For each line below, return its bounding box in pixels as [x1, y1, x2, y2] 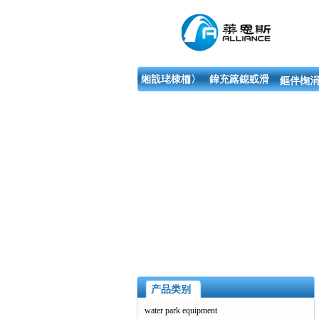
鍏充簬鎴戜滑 [209, 74, 269, 85]
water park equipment [145, 305, 217, 315]
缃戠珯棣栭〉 [141, 74, 201, 85]
